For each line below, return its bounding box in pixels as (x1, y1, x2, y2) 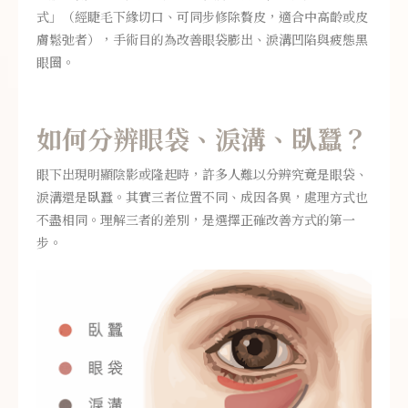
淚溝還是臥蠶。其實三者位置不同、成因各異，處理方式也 (36, 190, 368, 206)
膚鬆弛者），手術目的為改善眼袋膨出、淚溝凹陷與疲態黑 (36, 33, 368, 48)
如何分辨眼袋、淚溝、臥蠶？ (36, 126, 368, 157)
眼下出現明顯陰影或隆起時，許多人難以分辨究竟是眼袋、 (36, 168, 368, 183)
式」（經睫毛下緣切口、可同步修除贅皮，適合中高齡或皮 (36, 10, 368, 25)
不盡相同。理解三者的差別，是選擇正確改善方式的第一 (36, 213, 355, 229)
